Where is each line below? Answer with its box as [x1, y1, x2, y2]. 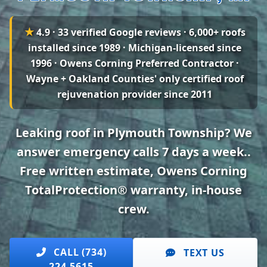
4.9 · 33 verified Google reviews [36, 26, 181, 39]
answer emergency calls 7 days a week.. [16, 144, 251, 160]
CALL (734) [51, 246, 107, 259]
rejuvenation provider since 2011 [57, 88, 212, 101]
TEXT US [181, 246, 225, 259]
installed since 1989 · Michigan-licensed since [28, 41, 241, 54]
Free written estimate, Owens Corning [20, 163, 247, 179]
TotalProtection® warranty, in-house [25, 182, 242, 198]
